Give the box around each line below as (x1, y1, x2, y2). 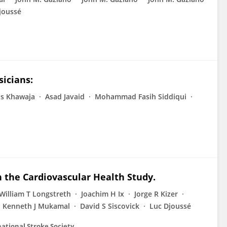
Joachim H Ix (81, 189, 124, 199)
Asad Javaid (45, 92, 85, 101)
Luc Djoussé (149, 201, 191, 211)
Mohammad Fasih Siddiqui (95, 92, 186, 101)
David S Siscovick (80, 201, 139, 211)
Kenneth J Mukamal (3, 201, 70, 211)
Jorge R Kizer (134, 189, 178, 199)
